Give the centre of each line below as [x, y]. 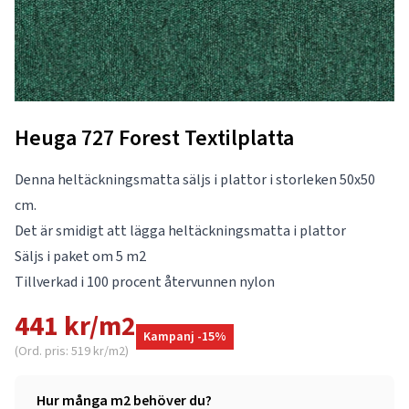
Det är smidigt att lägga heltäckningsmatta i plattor [180, 231]
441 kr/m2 [75, 326]
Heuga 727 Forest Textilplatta [154, 138]
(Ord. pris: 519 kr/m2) [72, 351]
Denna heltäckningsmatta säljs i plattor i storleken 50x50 [195, 179]
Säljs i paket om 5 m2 [80, 256]
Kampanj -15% [185, 336]
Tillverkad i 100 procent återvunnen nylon [145, 282]
